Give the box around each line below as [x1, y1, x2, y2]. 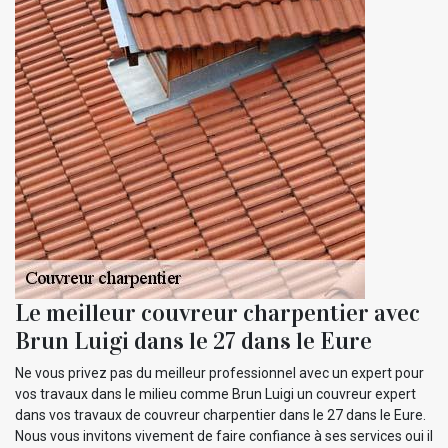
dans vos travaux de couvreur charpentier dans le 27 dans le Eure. [15, 406, 426, 423]
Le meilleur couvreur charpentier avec [15, 297, 420, 328]
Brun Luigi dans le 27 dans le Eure [15, 325, 372, 356]
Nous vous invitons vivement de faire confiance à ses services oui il [15, 427, 433, 444]
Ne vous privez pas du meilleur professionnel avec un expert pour [15, 364, 424, 381]
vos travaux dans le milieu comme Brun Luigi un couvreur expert [15, 385, 416, 402]
